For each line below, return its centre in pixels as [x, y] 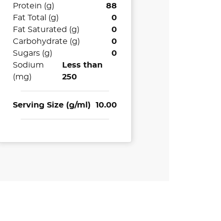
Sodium [29, 65]
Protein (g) [34, 6]
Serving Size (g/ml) [52, 105]
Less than [82, 65]
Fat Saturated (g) [46, 30]
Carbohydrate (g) [47, 42]
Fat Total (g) [36, 18]
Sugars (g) [33, 54]
